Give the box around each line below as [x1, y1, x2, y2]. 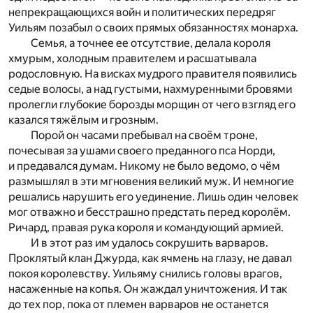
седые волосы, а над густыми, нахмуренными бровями [8, 82, 292, 96]
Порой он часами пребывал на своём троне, [31, 128, 258, 142]
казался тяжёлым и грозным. [8, 112, 159, 126]
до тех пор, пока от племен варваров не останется [8, 297, 268, 311]
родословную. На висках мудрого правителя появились [8, 66, 297, 80]
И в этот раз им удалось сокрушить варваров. [31, 235, 268, 249]
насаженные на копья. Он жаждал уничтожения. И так [8, 282, 287, 296]
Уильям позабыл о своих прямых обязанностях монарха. [8, 20, 298, 34]
